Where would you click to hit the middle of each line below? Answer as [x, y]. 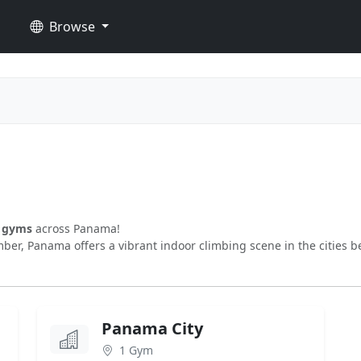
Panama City [152, 328]
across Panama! [76, 228]
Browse [72, 27]
